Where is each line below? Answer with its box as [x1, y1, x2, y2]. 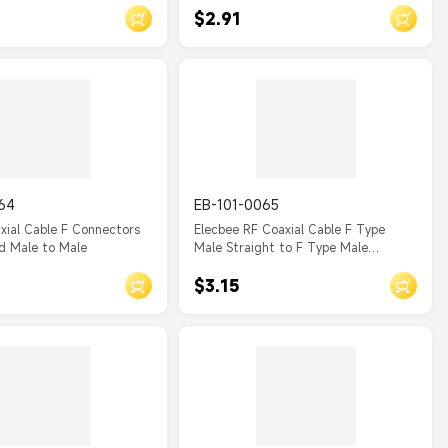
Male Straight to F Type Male [194, 239, 369, 255]
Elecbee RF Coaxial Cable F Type [194, 221, 386, 237]
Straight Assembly [194, 257, 302, 273]
